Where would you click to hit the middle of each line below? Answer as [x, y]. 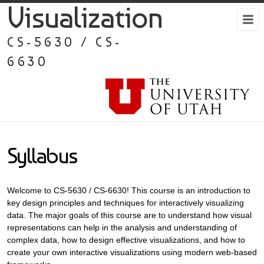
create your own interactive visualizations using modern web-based [132, 252]
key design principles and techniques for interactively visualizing [126, 203]
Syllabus [42, 156]
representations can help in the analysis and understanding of [122, 227]
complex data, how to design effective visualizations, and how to [126, 240]
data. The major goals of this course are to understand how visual [129, 215]
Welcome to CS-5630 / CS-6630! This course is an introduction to [129, 190]
